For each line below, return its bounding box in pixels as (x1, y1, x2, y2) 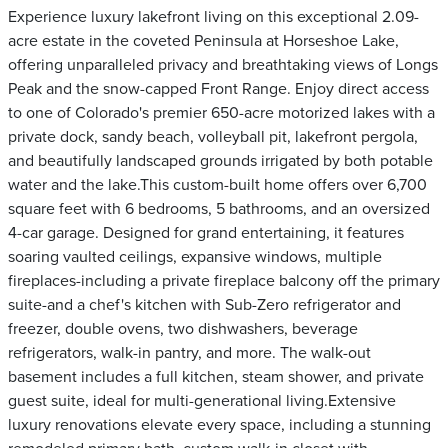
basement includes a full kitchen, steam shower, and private (8, 367, 424, 387)
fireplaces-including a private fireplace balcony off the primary (8, 271, 440, 291)
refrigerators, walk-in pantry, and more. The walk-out (8, 343, 371, 363)
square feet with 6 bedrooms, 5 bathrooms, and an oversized (8, 199, 430, 219)
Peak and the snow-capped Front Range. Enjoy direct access (8, 79, 429, 99)
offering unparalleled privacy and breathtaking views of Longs (8, 55, 438, 75)
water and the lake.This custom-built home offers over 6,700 (8, 175, 427, 195)
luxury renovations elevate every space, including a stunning (8, 415, 431, 435)
